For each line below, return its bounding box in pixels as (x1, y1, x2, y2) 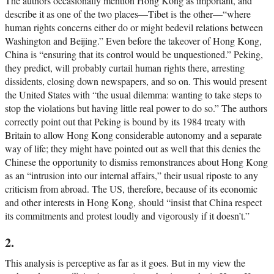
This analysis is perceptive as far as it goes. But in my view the (5, 256, 245, 270)
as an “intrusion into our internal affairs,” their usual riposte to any (5, 169, 258, 182)
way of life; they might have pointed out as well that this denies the (5, 142, 261, 155)
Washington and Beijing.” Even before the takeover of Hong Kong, (5, 34, 262, 48)
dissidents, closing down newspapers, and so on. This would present (5, 75, 267, 88)
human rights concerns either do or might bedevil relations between (5, 21, 263, 34)
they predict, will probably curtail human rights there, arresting (5, 61, 245, 75)
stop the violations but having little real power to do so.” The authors (5, 102, 267, 115)
